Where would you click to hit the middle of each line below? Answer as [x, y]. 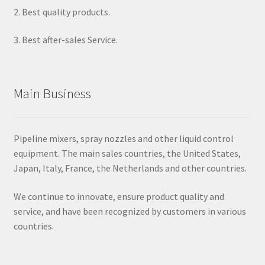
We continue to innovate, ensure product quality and [119, 196]
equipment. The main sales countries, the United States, [127, 153]
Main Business [52, 93]
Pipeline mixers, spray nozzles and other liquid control [123, 139]
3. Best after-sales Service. [65, 40]
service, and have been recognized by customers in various [130, 211]
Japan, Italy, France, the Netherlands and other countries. [130, 168]
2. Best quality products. [62, 12]
